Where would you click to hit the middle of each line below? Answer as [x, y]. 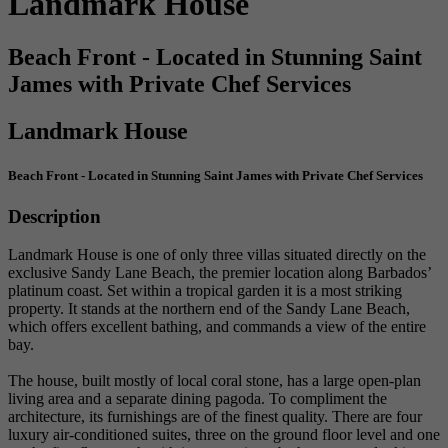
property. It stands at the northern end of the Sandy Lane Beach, [209, 309]
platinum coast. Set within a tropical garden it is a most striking [205, 291]
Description [54, 216]
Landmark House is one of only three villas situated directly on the [217, 255]
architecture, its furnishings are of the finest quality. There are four [215, 417]
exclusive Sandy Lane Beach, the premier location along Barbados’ [219, 273]
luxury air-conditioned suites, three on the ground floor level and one [224, 435]
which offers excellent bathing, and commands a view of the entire [217, 327]
